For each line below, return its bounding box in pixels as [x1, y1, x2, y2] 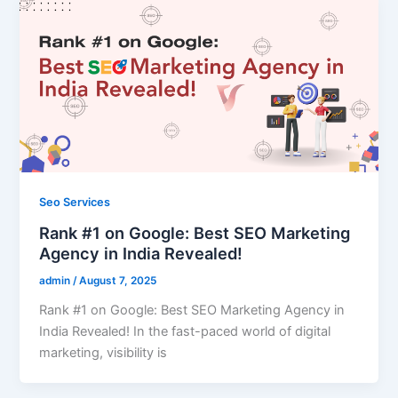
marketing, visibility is [39, 344, 168, 361]
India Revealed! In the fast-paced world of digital [39, 322, 331, 339]
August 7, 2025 [79, 274, 157, 287]
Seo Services [39, 195, 111, 210]
